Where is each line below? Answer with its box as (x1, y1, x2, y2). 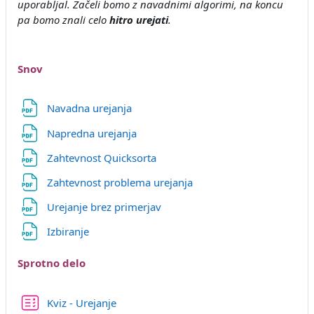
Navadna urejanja (46, 101, 135, 116)
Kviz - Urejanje (46, 295, 116, 310)
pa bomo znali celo (18, 12, 109, 27)
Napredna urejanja (46, 125, 139, 140)
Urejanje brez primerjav (46, 200, 164, 214)
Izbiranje (46, 224, 92, 239)
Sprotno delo (18, 256, 86, 270)
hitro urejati (109, 12, 168, 27)
